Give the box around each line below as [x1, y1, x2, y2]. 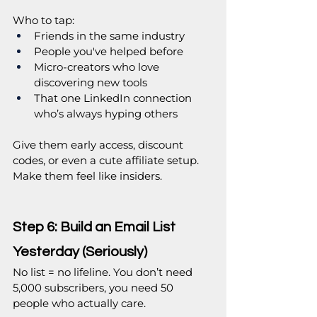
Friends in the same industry [34, 29, 185, 43]
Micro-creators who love [34, 60, 162, 74]
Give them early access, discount [13, 138, 186, 152]
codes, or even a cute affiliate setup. [13, 154, 202, 168]
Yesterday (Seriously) [13, 245, 147, 260]
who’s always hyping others [34, 107, 178, 121]
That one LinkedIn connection [34, 91, 195, 105]
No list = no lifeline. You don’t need [13, 265, 195, 279]
